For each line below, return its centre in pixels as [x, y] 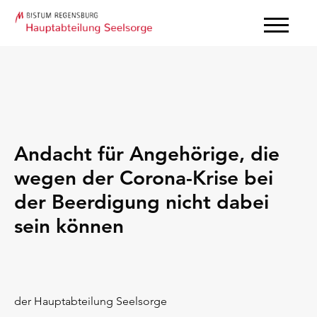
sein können [69, 226]
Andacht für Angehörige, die [147, 154]
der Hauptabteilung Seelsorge [91, 301]
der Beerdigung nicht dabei [142, 202]
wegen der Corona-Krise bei [144, 178]
